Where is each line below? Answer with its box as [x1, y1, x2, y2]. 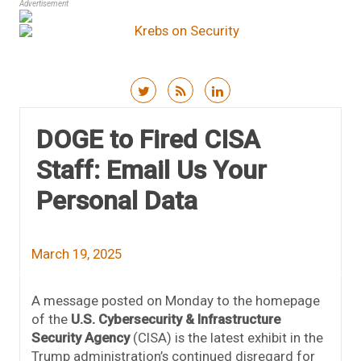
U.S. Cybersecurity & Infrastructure [71, 311, 280, 328]
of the [31, 311, 71, 328]
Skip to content [180, 106, 272, 122]
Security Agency [31, 330, 130, 346]
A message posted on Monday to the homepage [31, 293, 320, 309]
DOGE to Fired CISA [36, 124, 260, 156]
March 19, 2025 [31, 246, 122, 263]
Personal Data [36, 185, 197, 217]
